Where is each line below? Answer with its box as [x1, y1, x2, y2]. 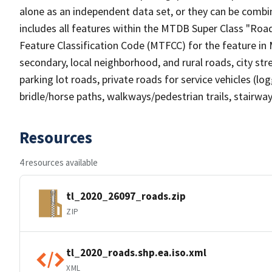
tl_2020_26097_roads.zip [66, 189, 186, 203]
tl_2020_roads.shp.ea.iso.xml [66, 245, 206, 259]
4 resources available [19, 157, 98, 168]
